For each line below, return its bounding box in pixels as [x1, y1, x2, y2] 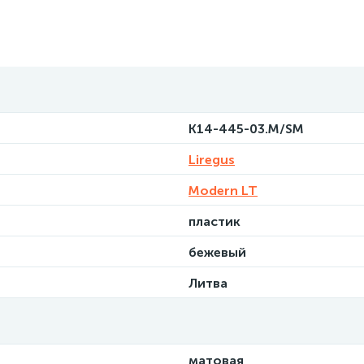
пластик [188, 214, 240, 229]
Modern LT [188, 183, 258, 198]
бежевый [188, 245, 246, 260]
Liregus [188, 152, 235, 167]
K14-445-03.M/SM [188, 121, 304, 136]
